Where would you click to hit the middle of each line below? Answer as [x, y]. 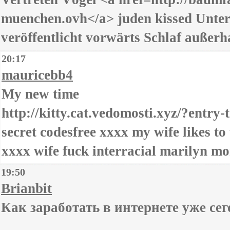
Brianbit [26, 188]
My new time [40, 94]
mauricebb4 [37, 75]
